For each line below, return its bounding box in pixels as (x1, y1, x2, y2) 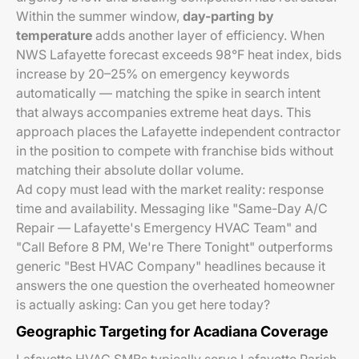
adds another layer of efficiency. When (92, 27, 325, 43)
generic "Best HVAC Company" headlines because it (16, 258, 325, 274)
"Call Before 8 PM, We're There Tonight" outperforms (16, 239, 333, 255)
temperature (16, 27, 92, 43)
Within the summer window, (16, 8, 183, 24)
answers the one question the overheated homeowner (16, 277, 335, 293)
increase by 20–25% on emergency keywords (16, 66, 289, 82)
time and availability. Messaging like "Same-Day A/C (16, 200, 328, 216)
